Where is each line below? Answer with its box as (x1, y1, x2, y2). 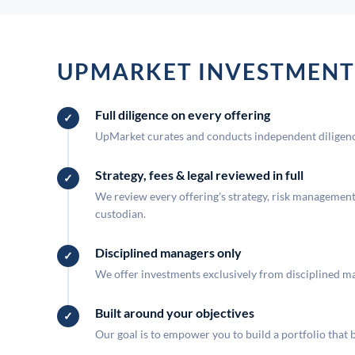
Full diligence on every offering (95, 107, 270, 122)
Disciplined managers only (95, 245, 242, 260)
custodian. (95, 207, 146, 220)
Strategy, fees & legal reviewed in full (95, 167, 303, 182)
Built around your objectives (95, 305, 254, 320)
